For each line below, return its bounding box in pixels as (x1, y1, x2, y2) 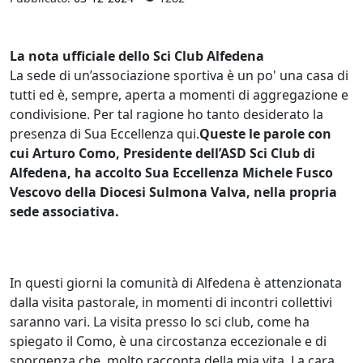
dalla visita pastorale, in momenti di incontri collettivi (10, 293, 332, 311)
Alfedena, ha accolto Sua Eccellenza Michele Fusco (10, 163, 333, 181)
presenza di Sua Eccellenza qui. (10, 124, 199, 143)
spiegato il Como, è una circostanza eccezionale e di (10, 331, 327, 350)
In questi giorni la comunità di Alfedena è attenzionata (10, 273, 342, 292)
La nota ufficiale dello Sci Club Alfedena (10, 46, 264, 65)
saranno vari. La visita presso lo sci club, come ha (10, 312, 310, 331)
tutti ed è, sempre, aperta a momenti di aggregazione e (10, 85, 348, 104)
